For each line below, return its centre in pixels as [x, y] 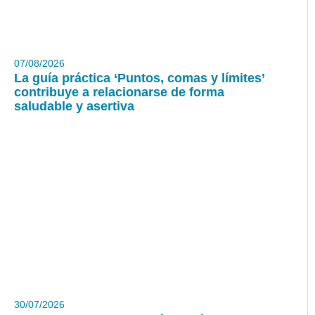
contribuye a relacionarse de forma [119, 92]
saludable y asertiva [74, 107]
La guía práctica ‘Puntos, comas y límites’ [139, 78]
